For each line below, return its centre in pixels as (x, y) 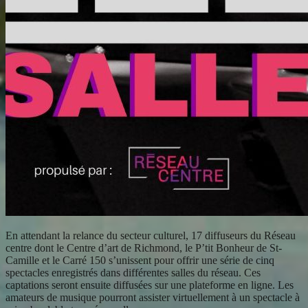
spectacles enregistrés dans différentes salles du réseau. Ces (133, 272)
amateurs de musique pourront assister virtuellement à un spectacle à (153, 297)
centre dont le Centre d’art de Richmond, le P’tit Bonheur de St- (144, 247)
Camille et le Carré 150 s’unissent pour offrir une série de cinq (140, 260)
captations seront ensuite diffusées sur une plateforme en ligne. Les (150, 285)
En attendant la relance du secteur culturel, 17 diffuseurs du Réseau (151, 235)
